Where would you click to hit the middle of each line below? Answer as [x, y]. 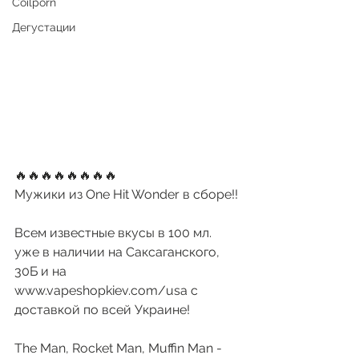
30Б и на [42, 271]
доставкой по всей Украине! [102, 309]
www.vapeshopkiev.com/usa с [108, 290]
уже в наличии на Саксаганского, [119, 252]
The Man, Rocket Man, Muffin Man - [120, 348]
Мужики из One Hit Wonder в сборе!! [126, 194]
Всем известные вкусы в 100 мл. [115, 232]
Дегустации [44, 27]
